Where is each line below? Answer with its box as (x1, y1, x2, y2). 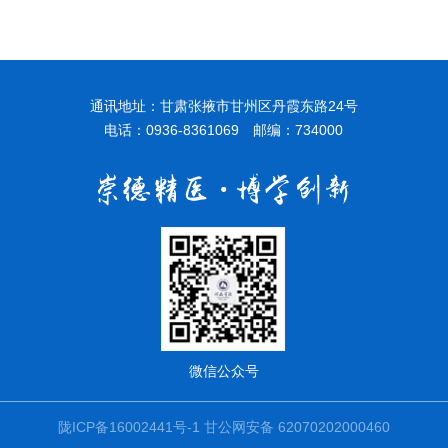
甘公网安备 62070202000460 (199, 419, 390, 436)
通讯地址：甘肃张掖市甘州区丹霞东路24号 (89, 97, 358, 114)
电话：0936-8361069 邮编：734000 (104, 121, 344, 138)
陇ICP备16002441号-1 (57, 419, 200, 436)
